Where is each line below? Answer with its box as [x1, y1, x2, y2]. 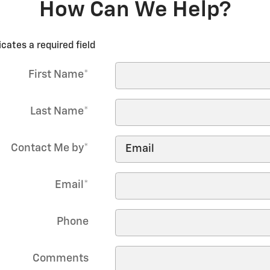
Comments [32, 253, 89, 265]
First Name [28, 69, 84, 81]
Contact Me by [10, 143, 84, 154]
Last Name [30, 106, 84, 118]
